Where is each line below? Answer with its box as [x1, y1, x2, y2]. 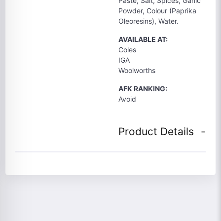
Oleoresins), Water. [118, 17, 179, 25]
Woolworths [118, 66, 155, 74]
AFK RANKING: [118, 84, 167, 93]
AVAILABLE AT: [118, 35, 168, 43]
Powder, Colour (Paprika [118, 6, 196, 15]
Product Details [118, 125, 194, 138]
